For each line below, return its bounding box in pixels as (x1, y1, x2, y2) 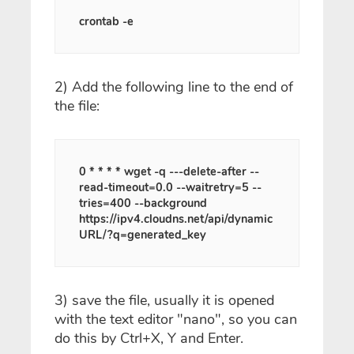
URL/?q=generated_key (79, 227, 206, 243)
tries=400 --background (79, 195, 207, 211)
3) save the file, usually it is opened (55, 291, 274, 310)
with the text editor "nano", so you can (55, 310, 297, 329)
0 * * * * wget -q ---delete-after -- (79, 164, 259, 179)
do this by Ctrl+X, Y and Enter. (55, 329, 243, 348)
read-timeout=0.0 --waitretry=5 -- (79, 179, 262, 195)
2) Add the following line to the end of (55, 77, 293, 96)
